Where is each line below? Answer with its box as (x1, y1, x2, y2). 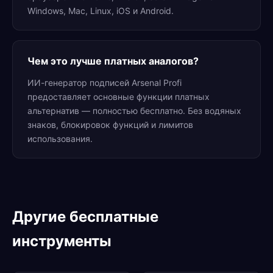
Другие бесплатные (12, 208, 158, 225)
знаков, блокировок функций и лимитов (27, 119, 193, 130)
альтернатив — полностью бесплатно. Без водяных (27, 105, 241, 116)
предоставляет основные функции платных (27, 91, 210, 102)
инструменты (12, 232, 112, 250)
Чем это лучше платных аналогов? (27, 55, 199, 67)
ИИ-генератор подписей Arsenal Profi (27, 77, 182, 88)
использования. (27, 133, 93, 144)
